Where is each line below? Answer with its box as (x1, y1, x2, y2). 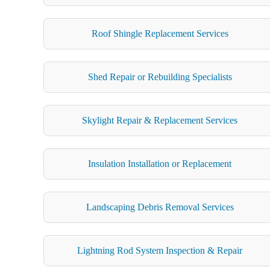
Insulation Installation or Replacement (88, 158, 232, 169)
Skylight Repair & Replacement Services (82, 115, 238, 125)
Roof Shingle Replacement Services (91, 28, 228, 39)
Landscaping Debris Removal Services (86, 201, 234, 212)
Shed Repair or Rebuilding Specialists (87, 71, 232, 82)
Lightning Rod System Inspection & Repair (77, 245, 243, 256)
